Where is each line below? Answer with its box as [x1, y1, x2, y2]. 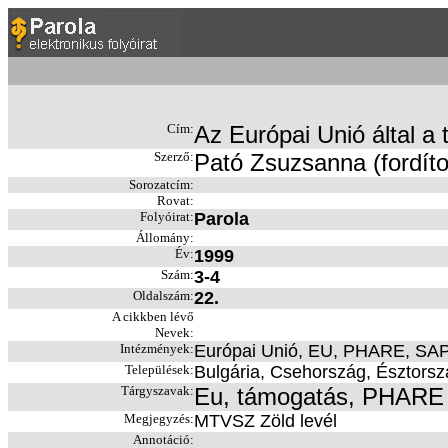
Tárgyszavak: [121, 383, 194, 398]
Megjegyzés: [124, 411, 194, 426]
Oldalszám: [133, 288, 194, 303]
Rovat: [157, 193, 194, 208]
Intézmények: [120, 341, 194, 356]
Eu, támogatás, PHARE [194, 383, 444, 410]
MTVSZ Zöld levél [194, 411, 337, 431]
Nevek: [155, 325, 194, 340]
